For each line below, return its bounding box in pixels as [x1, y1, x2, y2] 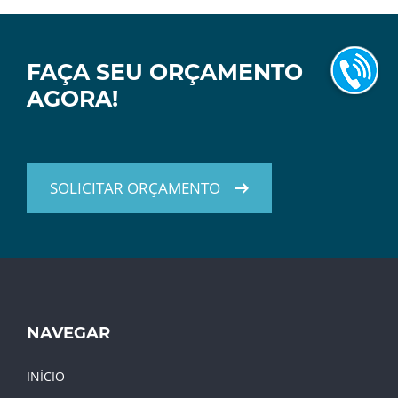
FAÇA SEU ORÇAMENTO [27, 58, 303, 85]
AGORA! [27, 84, 118, 112]
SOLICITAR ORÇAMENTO [50, 177, 220, 198]
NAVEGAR [27, 322, 110, 343]
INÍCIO [27, 367, 65, 385]
